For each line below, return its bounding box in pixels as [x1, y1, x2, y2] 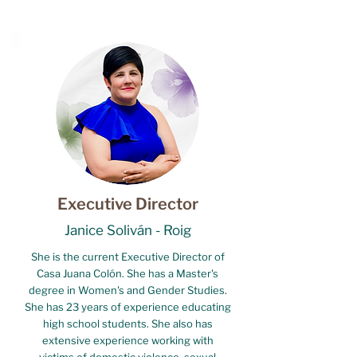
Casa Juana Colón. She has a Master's [37, 267, 218, 280]
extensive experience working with [41, 334, 214, 347]
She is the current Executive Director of [30, 250, 225, 263]
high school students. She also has [42, 317, 213, 330]
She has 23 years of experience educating [24, 300, 231, 313]
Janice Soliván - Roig [64, 222, 191, 238]
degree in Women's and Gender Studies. [28, 284, 227, 296]
